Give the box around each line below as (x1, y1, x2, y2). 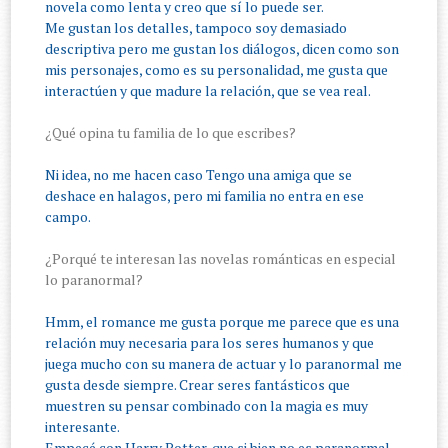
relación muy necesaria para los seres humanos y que (45, 333, 375, 353)
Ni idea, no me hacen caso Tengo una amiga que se (45, 165, 353, 185)
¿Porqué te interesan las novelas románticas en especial (45, 249, 397, 269)
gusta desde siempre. (45, 375, 180, 395)
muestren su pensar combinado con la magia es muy (45, 396, 369, 416)
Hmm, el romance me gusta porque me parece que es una (45, 312, 400, 332)
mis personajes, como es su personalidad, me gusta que (45, 60, 389, 80)
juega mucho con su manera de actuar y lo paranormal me (45, 354, 403, 374)
